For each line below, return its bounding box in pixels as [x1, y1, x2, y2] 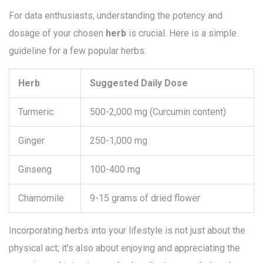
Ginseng [18, 164, 52, 176]
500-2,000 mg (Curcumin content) [90, 106, 226, 118]
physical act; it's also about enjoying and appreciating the [9, 242, 240, 254]
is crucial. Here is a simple [126, 28, 237, 39]
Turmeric [18, 106, 53, 118]
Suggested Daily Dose [90, 77, 188, 89]
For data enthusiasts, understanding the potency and [9, 10, 222, 22]
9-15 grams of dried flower [90, 193, 200, 204]
